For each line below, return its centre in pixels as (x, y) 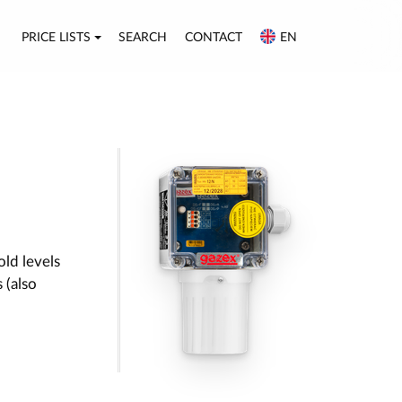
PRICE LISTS (56, 37)
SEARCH (143, 37)
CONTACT (214, 37)
